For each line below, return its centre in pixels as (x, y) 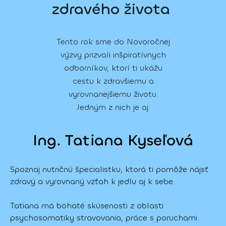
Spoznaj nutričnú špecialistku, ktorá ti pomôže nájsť (109, 169)
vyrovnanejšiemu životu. (113, 94)
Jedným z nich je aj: (113, 107)
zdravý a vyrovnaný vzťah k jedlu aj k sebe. (94, 181)
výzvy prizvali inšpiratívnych (113, 54)
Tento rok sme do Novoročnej (113, 41)
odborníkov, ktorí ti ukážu (113, 68)
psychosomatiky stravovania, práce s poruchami (104, 217)
